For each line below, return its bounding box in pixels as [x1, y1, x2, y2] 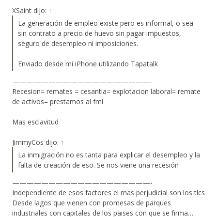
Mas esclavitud [12, 117, 59, 127]
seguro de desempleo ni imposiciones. [18, 39, 138, 48]
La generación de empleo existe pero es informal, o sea [18, 18, 193, 28]
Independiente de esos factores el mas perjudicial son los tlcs [12, 188, 205, 198]
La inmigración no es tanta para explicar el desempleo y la [18, 150, 200, 160]
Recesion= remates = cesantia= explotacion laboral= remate [12, 87, 201, 96]
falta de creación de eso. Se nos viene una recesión [18, 160, 179, 170]
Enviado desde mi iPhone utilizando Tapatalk [18, 59, 158, 69]
